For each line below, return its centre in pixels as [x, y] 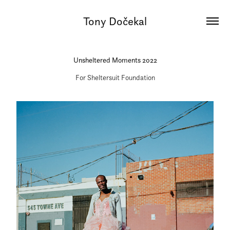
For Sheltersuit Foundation [115, 77]
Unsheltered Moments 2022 [115, 60]
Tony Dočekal [115, 21]
